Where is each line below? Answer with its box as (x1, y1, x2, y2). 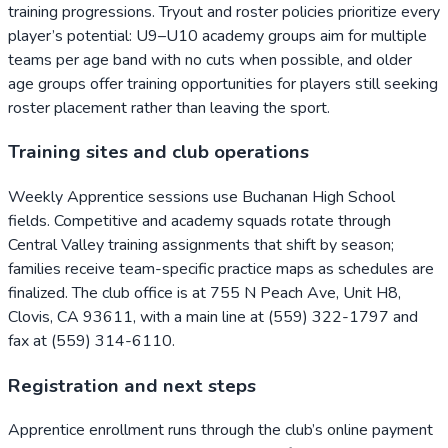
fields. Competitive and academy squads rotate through (8, 210, 391, 232)
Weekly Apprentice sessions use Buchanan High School (8, 186, 395, 208)
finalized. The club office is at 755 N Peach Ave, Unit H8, (8, 282, 401, 304)
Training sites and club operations (8, 139, 309, 166)
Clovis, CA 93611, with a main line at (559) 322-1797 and (8, 306, 418, 328)
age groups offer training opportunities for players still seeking (8, 72, 438, 95)
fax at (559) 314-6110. (8, 330, 175, 352)
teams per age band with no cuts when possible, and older (8, 48, 412, 71)
